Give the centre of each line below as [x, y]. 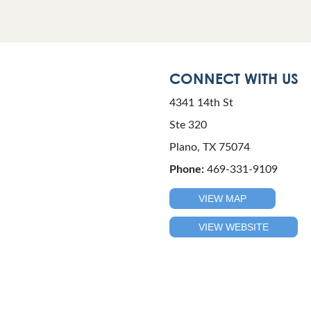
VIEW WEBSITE [234, 227]
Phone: [187, 169]
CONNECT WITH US [234, 78]
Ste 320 [188, 125]
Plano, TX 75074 [210, 147]
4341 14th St [201, 103]
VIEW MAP [222, 199]
